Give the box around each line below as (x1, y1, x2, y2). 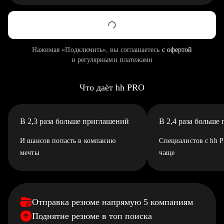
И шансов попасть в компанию (20, 137, 115, 144)
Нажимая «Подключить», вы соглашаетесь (31, 46, 162, 53)
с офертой (161, 46, 192, 53)
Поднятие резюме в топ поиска (32, 211, 152, 221)
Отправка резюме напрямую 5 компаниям (32, 197, 193, 207)
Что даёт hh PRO (79, 82, 144, 92)
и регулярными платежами (71, 56, 153, 63)
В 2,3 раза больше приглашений (20, 117, 129, 125)
